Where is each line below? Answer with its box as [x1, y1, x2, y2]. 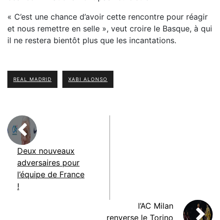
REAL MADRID [13, 76, 52, 82]
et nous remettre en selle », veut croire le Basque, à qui [7, 24, 212, 34]
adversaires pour [17, 158, 80, 168]
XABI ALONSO [68, 76, 108, 82]
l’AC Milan [138, 201, 173, 211]
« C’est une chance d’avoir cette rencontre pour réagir [7, 12, 208, 22]
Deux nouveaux [17, 146, 75, 156]
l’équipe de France [17, 169, 84, 180]
